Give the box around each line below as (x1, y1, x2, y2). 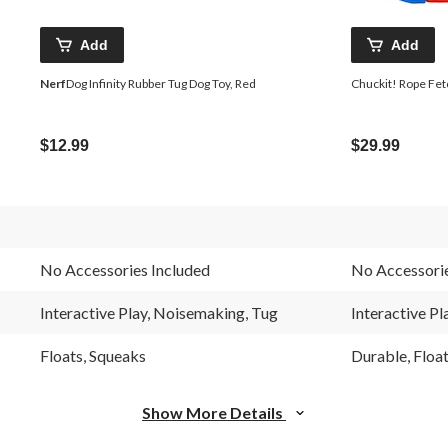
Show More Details (142, 402, 286, 422)
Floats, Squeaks (40, 345, 146, 365)
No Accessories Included (40, 259, 210, 279)
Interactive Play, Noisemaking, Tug (40, 302, 278, 322)
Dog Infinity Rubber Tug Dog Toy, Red (66, 75, 256, 91)
